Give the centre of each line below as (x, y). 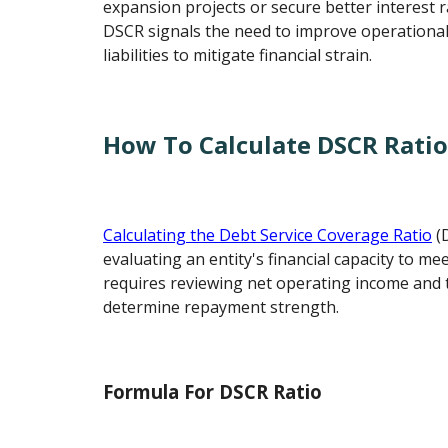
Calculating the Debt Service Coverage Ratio (268, 234)
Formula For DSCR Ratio (213, 391)
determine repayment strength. (221, 306)
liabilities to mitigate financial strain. (238, 55)
